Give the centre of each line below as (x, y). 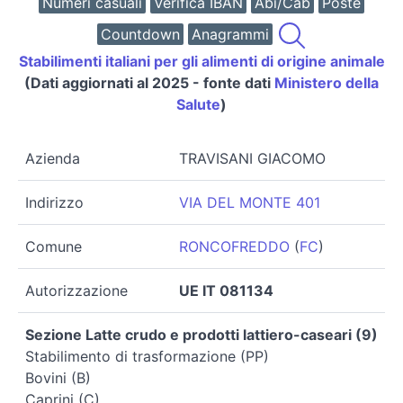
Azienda (53, 158)
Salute (198, 104)
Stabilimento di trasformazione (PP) (147, 356)
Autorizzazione (76, 291)
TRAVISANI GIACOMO (252, 158)
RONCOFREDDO (234, 246)
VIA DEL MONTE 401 (250, 202)
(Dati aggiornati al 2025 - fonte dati (149, 83)
